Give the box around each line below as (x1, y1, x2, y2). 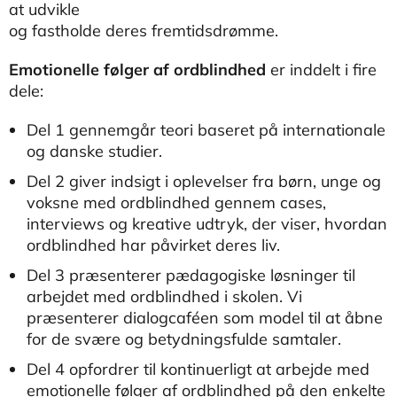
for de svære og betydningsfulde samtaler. (27, 329, 341, 349)
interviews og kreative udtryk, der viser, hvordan (27, 214, 387, 234)
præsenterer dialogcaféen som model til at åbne (27, 307, 383, 328)
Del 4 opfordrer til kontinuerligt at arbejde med (27, 359, 370, 379)
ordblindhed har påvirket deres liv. (27, 235, 280, 255)
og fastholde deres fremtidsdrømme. (9, 20, 278, 41)
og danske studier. (27, 141, 162, 161)
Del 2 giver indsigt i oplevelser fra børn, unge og (27, 171, 381, 191)
